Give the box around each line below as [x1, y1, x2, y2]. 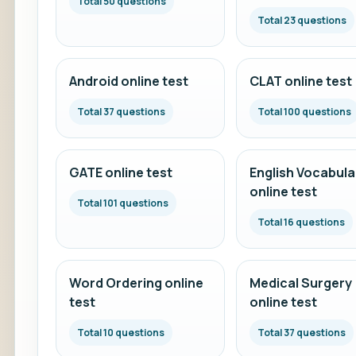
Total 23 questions [257, 14, 346, 27]
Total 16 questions [257, 215, 345, 229]
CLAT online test [249, 72, 352, 90]
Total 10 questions [77, 326, 164, 339]
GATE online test [69, 164, 172, 181]
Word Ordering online [69, 274, 203, 292]
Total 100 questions [257, 105, 351, 118]
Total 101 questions [77, 196, 168, 210]
